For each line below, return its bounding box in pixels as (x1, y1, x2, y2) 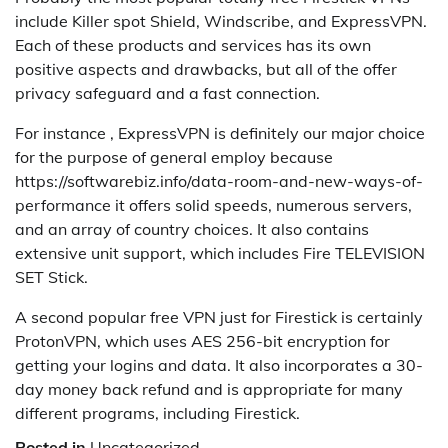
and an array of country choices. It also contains (15, 219, 369, 240)
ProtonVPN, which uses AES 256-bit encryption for (15, 331, 390, 352)
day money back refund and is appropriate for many (15, 379, 403, 400)
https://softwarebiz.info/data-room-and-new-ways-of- (15, 171, 423, 192)
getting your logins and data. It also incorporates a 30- (15, 355, 423, 376)
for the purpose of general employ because (15, 147, 333, 168)
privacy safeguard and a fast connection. (15, 83, 320, 104)
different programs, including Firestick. (15, 403, 300, 424)
